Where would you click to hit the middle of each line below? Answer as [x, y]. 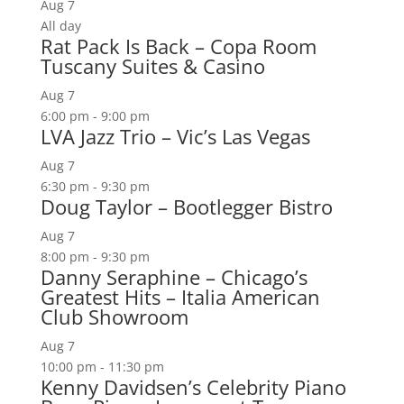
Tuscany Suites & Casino [152, 66]
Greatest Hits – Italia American [180, 297]
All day [62, 26]
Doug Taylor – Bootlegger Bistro [186, 207]
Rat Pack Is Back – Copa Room [178, 46]
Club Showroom [114, 317]
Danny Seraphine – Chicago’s [174, 277]
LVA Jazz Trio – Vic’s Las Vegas [175, 136]
